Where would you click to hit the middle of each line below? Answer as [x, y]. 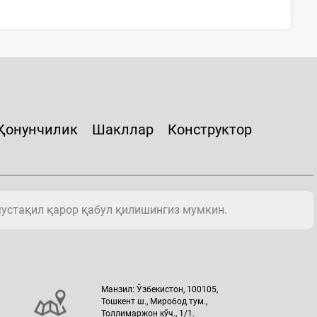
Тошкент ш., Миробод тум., [155, 301]
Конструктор [210, 129]
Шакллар [123, 129]
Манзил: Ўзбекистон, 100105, [160, 289]
